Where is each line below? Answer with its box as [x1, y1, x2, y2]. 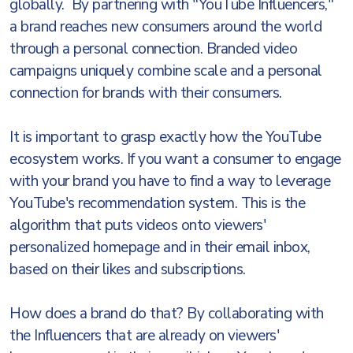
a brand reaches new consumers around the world [9, 17, 321, 37]
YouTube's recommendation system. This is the [9, 193, 305, 214]
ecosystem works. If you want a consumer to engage [9, 149, 341, 169]
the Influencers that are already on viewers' [9, 325, 279, 346]
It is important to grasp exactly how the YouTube [9, 127, 321, 147]
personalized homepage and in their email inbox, [9, 237, 310, 258]
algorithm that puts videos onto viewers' [9, 215, 266, 236]
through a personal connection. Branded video [9, 39, 297, 59]
